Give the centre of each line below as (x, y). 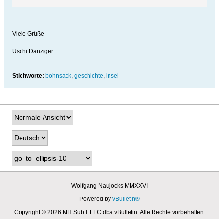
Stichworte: (28, 76)
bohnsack (58, 76)
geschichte (89, 76)
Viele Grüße (28, 34)
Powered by (96, 199)
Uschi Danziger (33, 51)
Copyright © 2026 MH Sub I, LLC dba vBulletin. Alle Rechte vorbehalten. (109, 212)
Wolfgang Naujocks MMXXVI (109, 186)
